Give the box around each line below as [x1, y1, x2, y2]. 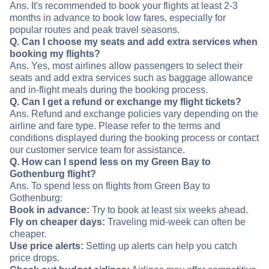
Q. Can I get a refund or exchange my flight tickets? [10, 97, 241, 107]
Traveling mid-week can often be [105, 217, 246, 228]
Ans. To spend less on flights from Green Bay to [10, 181, 210, 192]
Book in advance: [10, 205, 89, 216]
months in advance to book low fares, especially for [10, 13, 226, 23]
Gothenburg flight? [10, 169, 96, 180]
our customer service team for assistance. [10, 145, 185, 156]
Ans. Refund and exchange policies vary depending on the [10, 109, 258, 119]
